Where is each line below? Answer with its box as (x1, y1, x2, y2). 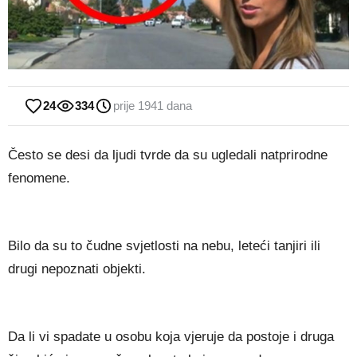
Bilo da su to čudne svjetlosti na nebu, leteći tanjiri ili (8, 238, 320, 254)
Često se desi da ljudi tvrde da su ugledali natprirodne (8, 147, 328, 163)
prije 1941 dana (113, 99, 192, 113)
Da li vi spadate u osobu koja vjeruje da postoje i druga (8, 329, 334, 345)
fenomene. (8, 171, 70, 186)
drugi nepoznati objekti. (8, 261, 146, 277)
